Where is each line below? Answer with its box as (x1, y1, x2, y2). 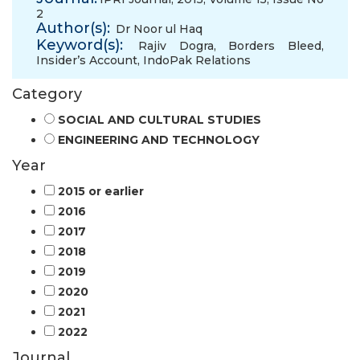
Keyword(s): (36, 36, 123, 54)
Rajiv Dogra (137, 39, 214, 53)
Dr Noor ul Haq (116, 22, 202, 36)
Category (12, 85, 82, 103)
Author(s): (36, 19, 110, 37)
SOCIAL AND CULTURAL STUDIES (58, 112, 261, 127)
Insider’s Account (36, 53, 137, 67)
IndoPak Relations (143, 53, 251, 67)
